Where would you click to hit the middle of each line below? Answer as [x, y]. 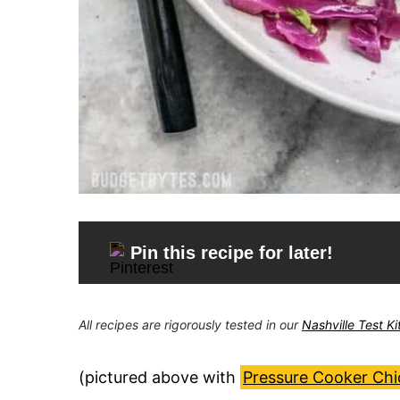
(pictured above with [159, 377]
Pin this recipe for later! [232, 252]
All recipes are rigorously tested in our [190, 324]
